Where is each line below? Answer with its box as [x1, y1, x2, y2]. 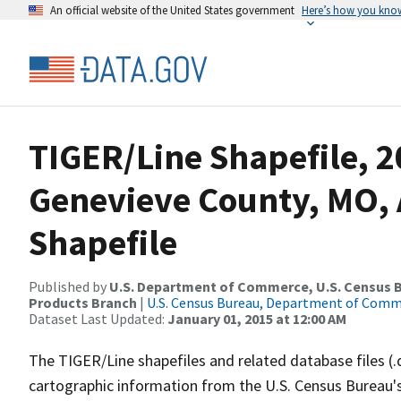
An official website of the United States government [50, 3, 294, 17]
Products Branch [29, 294, 137, 311]
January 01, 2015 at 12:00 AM [167, 310, 346, 328]
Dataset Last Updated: [29, 310, 167, 328]
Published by [29, 277, 109, 295]
